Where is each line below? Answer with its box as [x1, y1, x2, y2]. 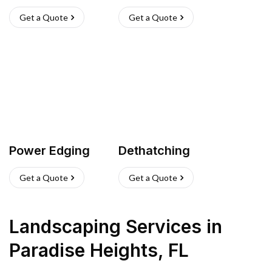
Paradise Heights [9, 239, 158, 261]
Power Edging [9, 143, 90, 158]
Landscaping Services [9, 216, 202, 237]
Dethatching [118, 143, 190, 158]
